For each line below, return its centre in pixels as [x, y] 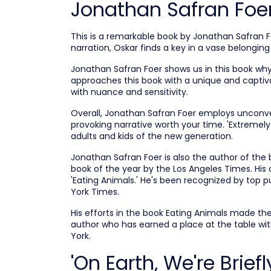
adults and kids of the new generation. [152, 136]
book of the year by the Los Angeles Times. [162, 169]
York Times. [95, 192]
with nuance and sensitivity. [129, 92]
